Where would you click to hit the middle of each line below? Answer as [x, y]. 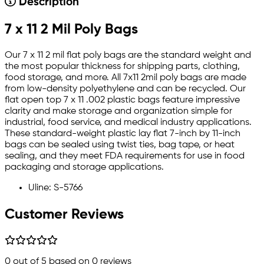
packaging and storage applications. [84, 167]
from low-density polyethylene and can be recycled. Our [125, 89]
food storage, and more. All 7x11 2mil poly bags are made [126, 77]
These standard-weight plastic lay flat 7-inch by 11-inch [123, 133]
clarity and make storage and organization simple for [118, 111]
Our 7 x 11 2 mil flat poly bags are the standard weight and [128, 55]
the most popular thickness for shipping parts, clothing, [122, 66]
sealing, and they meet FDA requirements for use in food [125, 156]
